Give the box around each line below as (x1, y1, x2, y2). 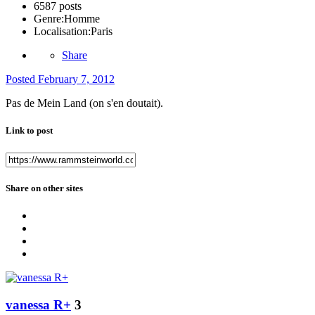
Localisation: (34, 25, 91, 38)
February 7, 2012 (38, 73, 115, 86)
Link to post (6, 125, 53, 136)
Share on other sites (6, 182, 83, 193)
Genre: (34, 13, 64, 25)
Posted (6, 73, 38, 86)
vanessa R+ (6, 297, 71, 312)
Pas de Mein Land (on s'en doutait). (6, 97, 163, 110)
